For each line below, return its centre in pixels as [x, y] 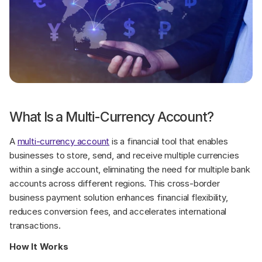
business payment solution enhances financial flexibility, [119, 197]
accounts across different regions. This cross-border [115, 183]
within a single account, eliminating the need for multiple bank [130, 169]
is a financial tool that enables [169, 141]
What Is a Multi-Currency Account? [111, 117]
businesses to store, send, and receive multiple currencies [124, 155]
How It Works [39, 246]
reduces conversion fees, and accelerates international [118, 211]
